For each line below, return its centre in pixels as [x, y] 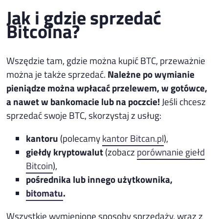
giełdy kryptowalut [65, 152]
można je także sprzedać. [57, 74]
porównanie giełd [171, 152]
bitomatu [45, 193]
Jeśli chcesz [183, 102]
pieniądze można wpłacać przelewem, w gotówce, [107, 88]
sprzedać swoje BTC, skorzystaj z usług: [84, 115]
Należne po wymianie [151, 74]
